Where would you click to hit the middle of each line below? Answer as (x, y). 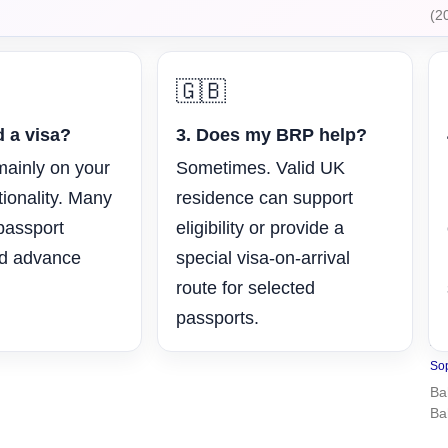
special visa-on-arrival (262, 258)
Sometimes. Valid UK (260, 168)
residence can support (264, 198)
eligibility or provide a (259, 228)
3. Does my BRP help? (271, 135)
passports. (217, 318)
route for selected (245, 288)
